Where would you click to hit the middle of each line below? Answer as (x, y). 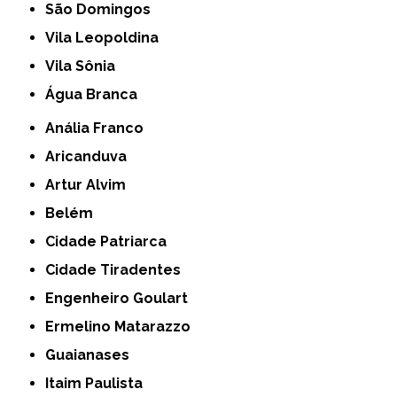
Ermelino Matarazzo (123, 326)
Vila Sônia (86, 66)
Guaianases (93, 354)
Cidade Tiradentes (118, 269)
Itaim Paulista (96, 383)
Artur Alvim (91, 184)
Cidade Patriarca (111, 241)
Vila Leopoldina (107, 37)
